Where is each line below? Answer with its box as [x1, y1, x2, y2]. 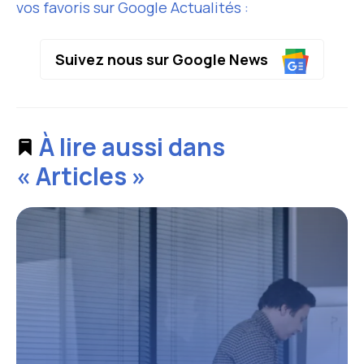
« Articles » [16, 158, 146, 193]
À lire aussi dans [34, 129, 225, 163]
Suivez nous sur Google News [54, 49, 271, 69]
